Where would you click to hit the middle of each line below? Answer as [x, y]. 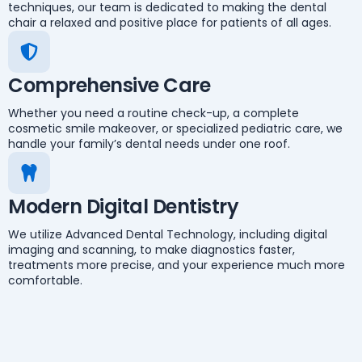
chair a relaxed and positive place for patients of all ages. [170, 23]
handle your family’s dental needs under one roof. [149, 144]
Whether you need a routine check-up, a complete [154, 113]
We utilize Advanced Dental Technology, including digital [168, 234]
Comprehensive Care [109, 85]
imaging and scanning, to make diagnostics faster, [152, 250]
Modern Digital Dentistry [124, 206]
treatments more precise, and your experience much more [177, 265]
